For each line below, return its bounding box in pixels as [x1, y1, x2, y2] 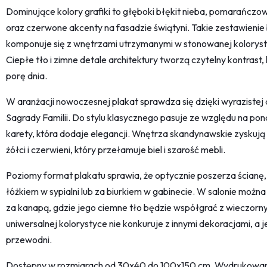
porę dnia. [6, 70, 47, 82]
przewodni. [6, 234, 52, 246]
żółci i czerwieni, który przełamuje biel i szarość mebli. [6, 144, 225, 156]
